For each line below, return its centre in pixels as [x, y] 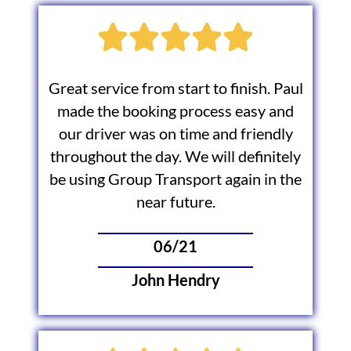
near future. [175, 201]
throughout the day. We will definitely [175, 156]
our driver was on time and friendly [175, 133]
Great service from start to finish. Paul [175, 88]
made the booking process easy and [175, 110]
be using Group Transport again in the [175, 179]
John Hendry [175, 280]
